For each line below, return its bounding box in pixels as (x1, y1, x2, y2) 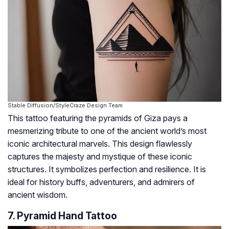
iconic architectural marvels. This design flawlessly (8, 139, 192, 149)
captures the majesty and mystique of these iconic (8, 151, 192, 162)
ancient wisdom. (8, 190, 67, 200)
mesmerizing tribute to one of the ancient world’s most (8, 126, 207, 136)
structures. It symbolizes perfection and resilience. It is (8, 164, 206, 175)
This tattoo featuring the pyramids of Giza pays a (8, 113, 188, 124)
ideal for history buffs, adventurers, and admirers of (8, 177, 195, 188)
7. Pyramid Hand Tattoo (8, 210, 117, 222)
